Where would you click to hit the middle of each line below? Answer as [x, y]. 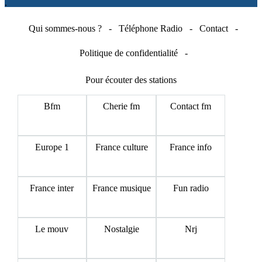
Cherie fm [122, 106]
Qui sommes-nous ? [65, 28]
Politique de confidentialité [128, 53]
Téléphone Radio [151, 28]
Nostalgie [121, 229]
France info [191, 147]
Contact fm [191, 106]
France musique [121, 188]
